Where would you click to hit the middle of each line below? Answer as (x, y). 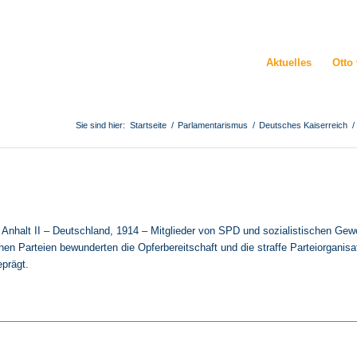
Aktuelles (288, 63)
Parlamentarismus (213, 125)
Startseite (148, 125)
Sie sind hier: (100, 125)
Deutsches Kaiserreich (303, 125)
